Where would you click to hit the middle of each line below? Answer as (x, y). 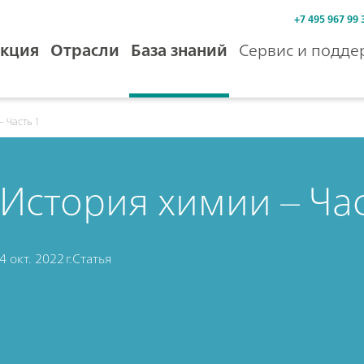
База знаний (179, 50)
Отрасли (85, 50)
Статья (91, 258)
